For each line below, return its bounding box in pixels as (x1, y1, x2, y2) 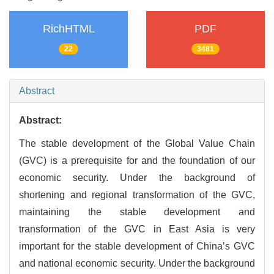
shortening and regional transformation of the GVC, (19, 190, 255, 201)
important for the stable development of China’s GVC (19, 241, 255, 252)
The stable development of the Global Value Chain (19, 138, 255, 149)
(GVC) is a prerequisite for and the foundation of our (19, 155, 255, 166)
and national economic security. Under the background (19, 258, 255, 269)
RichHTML (42, 23, 95, 35)
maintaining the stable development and (19, 207, 255, 218)
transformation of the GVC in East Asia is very (19, 224, 255, 235)
